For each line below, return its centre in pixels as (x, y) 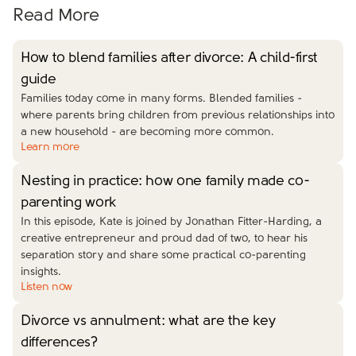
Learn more (50, 147)
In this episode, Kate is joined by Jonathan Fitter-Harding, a (171, 222)
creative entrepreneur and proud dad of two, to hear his (164, 239)
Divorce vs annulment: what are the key (148, 321)
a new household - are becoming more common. (147, 132)
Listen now (47, 287)
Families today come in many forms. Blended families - (161, 99)
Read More (56, 16)
